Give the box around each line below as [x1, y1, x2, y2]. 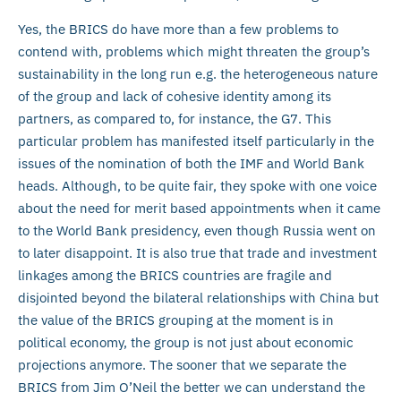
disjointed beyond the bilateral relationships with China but [18, 288, 379, 306]
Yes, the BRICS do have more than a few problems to [18, 20, 338, 38]
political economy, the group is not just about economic [18, 333, 354, 351]
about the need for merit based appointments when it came [18, 199, 380, 217]
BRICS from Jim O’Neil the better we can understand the [18, 378, 365, 396]
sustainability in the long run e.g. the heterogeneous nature [18, 64, 378, 82]
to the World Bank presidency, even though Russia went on [18, 221, 376, 239]
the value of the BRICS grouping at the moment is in [18, 311, 334, 328]
